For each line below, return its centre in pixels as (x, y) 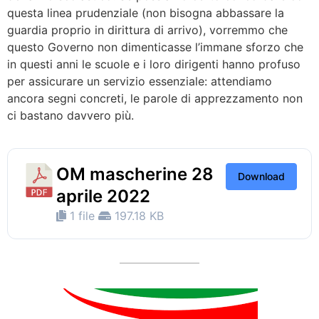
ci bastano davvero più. (70, 115)
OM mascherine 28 (135, 174)
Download (261, 177)
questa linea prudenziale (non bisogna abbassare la (146, 12)
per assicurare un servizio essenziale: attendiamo (140, 81)
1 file (82, 216)
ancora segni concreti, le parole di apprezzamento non (155, 98)
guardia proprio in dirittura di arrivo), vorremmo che (147, 30)
